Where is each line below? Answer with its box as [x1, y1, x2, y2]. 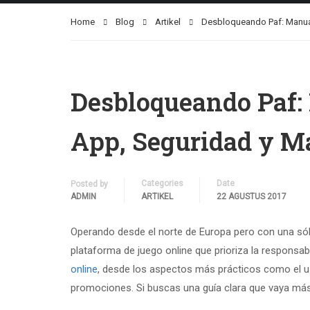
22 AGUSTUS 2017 [217, 192, 286, 201]
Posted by [71, 179, 108, 189]
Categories [141, 179, 183, 188]
